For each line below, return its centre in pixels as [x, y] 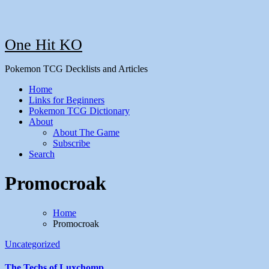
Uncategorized [32, 244]
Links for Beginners [67, 100]
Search [42, 154]
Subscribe [71, 143]
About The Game [86, 132]
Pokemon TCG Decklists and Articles [76, 69]
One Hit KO [44, 45]
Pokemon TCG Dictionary [79, 111]
